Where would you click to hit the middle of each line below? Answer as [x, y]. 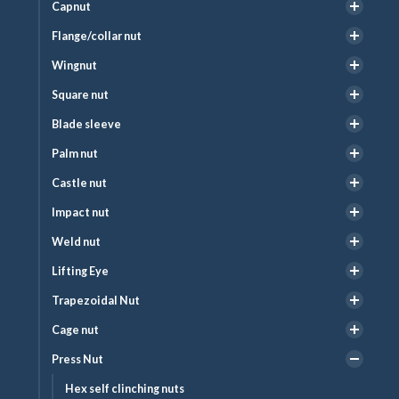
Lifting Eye [80, 271]
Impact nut [81, 212]
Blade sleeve [86, 124]
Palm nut [75, 153]
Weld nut [76, 241]
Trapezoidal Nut [96, 300]
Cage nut [75, 330]
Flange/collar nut [97, 36]
